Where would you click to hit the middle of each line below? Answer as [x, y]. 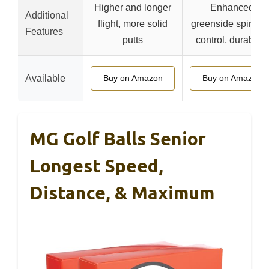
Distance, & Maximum [122, 193]
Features [44, 32]
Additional [47, 15]
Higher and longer [133, 8]
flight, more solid [133, 24]
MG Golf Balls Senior [118, 139]
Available [45, 78]
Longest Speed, [97, 166]
